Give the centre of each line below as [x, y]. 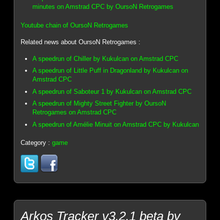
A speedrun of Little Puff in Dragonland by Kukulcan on [110, 71]
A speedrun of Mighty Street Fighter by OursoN [99, 104]
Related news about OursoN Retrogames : [81, 42]
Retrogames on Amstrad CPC [75, 112]
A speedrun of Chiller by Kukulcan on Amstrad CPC [106, 58]
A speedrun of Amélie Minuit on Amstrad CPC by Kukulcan [116, 124]
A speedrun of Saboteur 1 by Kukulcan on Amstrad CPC [112, 91]
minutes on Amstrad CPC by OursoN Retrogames [103, 7]
